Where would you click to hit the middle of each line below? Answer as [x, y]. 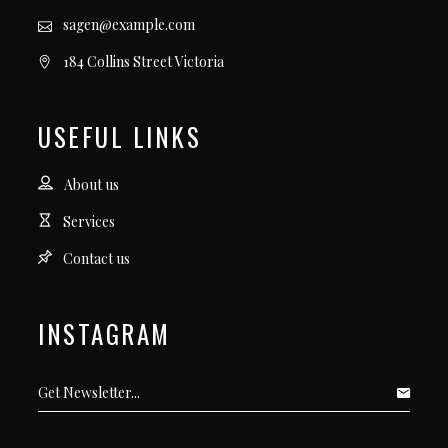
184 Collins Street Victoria [143, 62]
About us [91, 185]
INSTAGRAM [104, 333]
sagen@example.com [129, 25]
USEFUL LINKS [119, 137]
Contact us [96, 258]
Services [89, 221]
